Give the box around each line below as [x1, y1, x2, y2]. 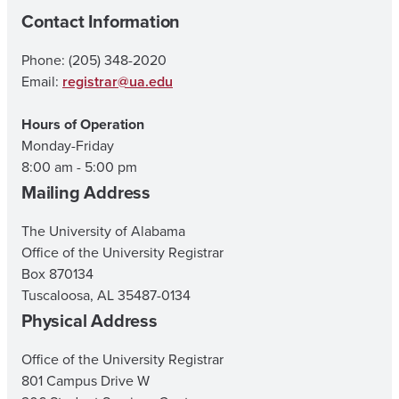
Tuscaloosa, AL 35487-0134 [21, 284, 191, 305]
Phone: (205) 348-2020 [21, 49, 167, 70]
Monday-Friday [21, 134, 114, 156]
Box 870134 [21, 263, 94, 284]
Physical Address [21, 306, 158, 334]
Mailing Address [21, 178, 151, 206]
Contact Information [21, 7, 181, 35]
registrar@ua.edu [62, 70, 173, 92]
